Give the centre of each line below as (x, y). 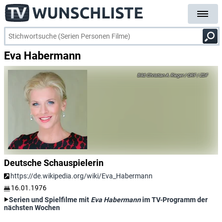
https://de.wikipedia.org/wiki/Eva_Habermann (82, 176)
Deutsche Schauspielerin (54, 163)
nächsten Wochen (32, 208)
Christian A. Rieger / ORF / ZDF (177, 75)
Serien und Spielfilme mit (50, 200)
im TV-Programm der (174, 200)
